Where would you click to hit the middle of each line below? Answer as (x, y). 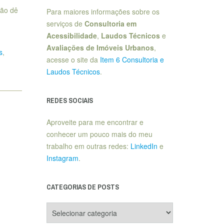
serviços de (65, 23)
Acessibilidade (71, 35)
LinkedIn (144, 146)
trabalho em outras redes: (88, 146)
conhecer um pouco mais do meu (99, 134)
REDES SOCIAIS (69, 100)
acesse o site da (73, 59)
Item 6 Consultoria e (132, 59)
